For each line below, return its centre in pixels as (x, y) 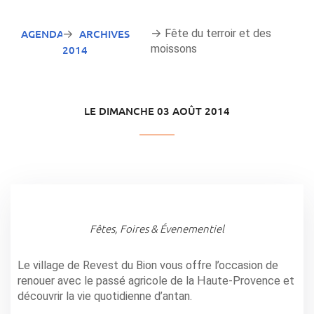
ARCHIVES (104, 34)
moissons (173, 49)
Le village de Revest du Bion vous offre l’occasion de (148, 266)
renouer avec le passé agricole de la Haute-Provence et (156, 281)
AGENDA (42, 34)
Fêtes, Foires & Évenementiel (157, 228)
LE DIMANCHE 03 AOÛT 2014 (157, 111)
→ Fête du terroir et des (211, 34)
